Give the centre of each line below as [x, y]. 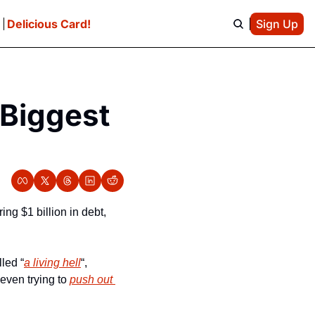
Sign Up [277, 24]
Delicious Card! [49, 24]
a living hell [52, 263]
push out [91, 279]
